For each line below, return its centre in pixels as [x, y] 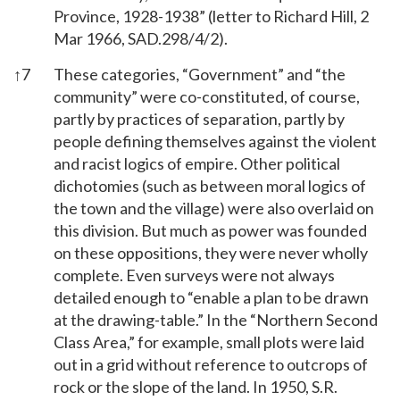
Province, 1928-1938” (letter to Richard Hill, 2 [211, 16]
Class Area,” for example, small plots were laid [209, 342]
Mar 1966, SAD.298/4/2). [141, 38]
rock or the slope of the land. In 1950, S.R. [196, 386]
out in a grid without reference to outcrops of [211, 364]
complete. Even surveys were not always [194, 275]
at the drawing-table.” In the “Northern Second [216, 319]
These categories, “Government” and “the [200, 74]
